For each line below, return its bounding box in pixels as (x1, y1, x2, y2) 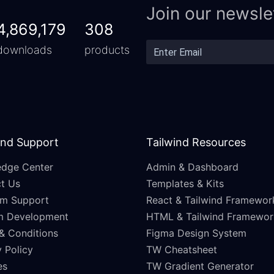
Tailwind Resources (146, 136, 246, 149)
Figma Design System (146, 227, 246, 240)
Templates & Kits (146, 177, 224, 190)
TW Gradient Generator (146, 260, 254, 273)
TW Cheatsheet (146, 243, 217, 256)
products (84, 43, 130, 57)
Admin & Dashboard (146, 161, 239, 174)
